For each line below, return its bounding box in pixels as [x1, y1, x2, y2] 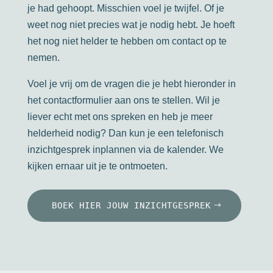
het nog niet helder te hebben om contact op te [27, 35, 227, 46]
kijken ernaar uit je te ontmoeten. [27, 160, 168, 171]
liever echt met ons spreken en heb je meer [27, 111, 213, 122]
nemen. [27, 52, 60, 63]
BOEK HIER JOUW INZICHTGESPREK [51, 200, 211, 210]
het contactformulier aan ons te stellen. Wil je [27, 94, 220, 105]
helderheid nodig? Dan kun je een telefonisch [27, 127, 224, 138]
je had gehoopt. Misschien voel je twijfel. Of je [27, 2, 224, 13]
